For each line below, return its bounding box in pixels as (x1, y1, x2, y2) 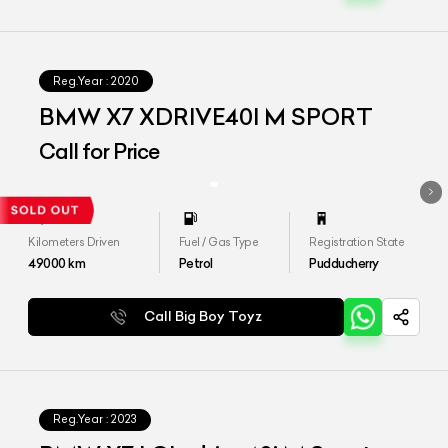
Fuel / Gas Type (178, 234, 259, 249)
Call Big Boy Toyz (144, 308, 263, 326)
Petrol (178, 254, 213, 271)
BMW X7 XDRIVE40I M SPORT (39, 102, 374, 131)
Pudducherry (309, 254, 379, 271)
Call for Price (39, 138, 160, 166)
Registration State (309, 234, 405, 249)
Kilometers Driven (28, 234, 120, 249)
